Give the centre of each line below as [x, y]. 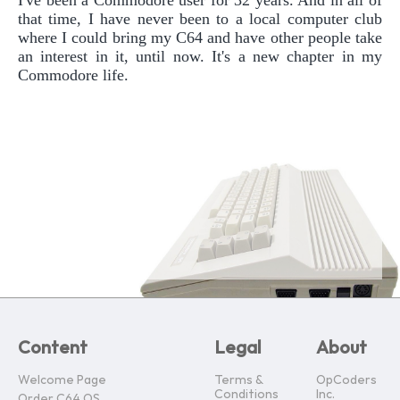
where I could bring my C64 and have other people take [200, 37]
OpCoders [346, 380]
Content [53, 348]
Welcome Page [62, 380]
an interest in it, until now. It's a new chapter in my [200, 56]
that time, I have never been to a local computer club [200, 18]
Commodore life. [73, 75]
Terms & [238, 380]
